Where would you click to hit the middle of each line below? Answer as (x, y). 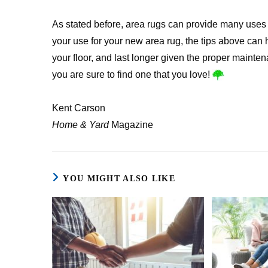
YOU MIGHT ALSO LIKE (119, 179)
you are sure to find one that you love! (132, 74)
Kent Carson (79, 108)
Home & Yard (80, 125)
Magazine (131, 125)
